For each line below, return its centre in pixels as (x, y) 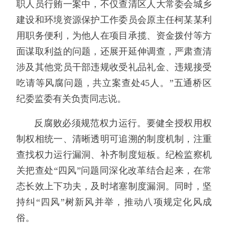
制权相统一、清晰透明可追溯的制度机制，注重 (114, 139)
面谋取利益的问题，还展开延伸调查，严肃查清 (114, 51)
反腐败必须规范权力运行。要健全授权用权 (123, 123)
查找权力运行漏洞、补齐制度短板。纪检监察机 (114, 155)
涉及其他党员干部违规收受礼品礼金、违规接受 (114, 67)
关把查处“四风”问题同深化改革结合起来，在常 (114, 171)
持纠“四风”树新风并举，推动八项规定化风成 (114, 202)
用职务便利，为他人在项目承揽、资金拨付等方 (114, 35)
